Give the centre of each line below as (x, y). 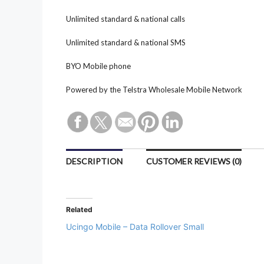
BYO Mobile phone (98, 66)
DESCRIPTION (94, 161)
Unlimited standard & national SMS (126, 43)
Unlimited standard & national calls (126, 19)
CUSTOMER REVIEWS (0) (194, 161)
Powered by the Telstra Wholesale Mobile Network (154, 90)
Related (79, 210)
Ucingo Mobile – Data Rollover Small (135, 227)
